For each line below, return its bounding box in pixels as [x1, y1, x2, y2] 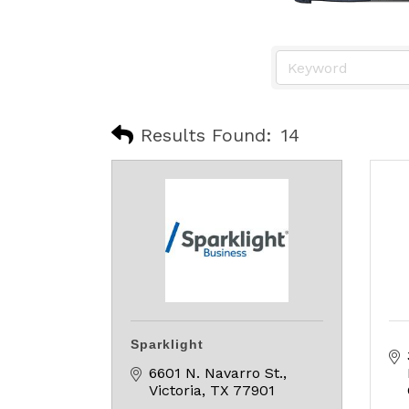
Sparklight [131, 337, 204, 351]
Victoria [149, 382, 202, 399]
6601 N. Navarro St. [149, 364, 283, 382]
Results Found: [141, 123, 272, 146]
